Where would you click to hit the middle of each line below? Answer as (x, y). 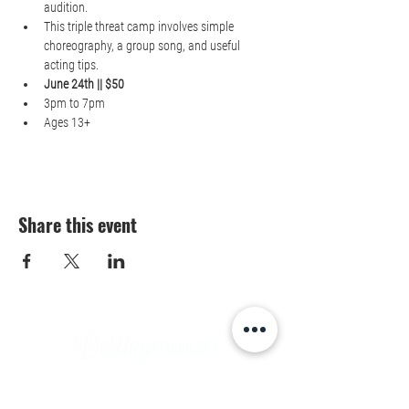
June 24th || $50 (84, 84)
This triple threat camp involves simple (140, 26)
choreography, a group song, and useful (143, 46)
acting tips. (71, 65)
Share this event (78, 225)
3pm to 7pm (74, 103)
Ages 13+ (67, 122)
